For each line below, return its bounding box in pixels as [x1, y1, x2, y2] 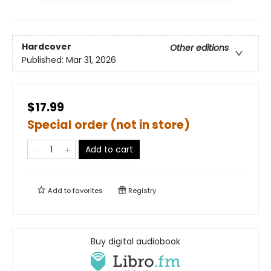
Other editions [170, 41, 229, 54]
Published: [22, 53, 66, 66]
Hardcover [22, 40, 71, 53]
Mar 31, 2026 [66, 53, 116, 66]
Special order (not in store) [27, 117, 190, 134]
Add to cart [85, 143, 133, 156]
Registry [126, 186, 156, 196]
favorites [73, 186, 103, 196]
